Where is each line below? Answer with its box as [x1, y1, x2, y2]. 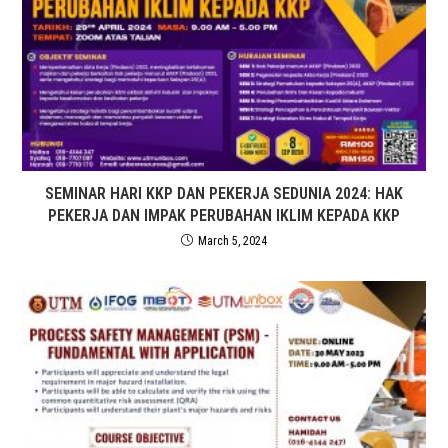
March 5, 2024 [198, 234, 267, 249]
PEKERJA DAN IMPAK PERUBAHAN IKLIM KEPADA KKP [48, 206, 400, 226]
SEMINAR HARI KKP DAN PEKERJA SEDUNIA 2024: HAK [45, 184, 403, 204]
